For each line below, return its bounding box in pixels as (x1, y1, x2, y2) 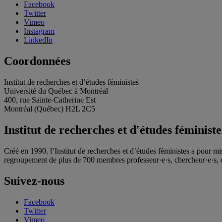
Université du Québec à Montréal (4, 87, 108, 96)
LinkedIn (24, 36, 53, 45)
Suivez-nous (4, 174, 64, 187)
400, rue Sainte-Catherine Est (4, 96, 96, 105)
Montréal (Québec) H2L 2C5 (4, 105, 95, 113)
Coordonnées (4, 55, 70, 68)
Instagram (24, 27, 55, 36)
